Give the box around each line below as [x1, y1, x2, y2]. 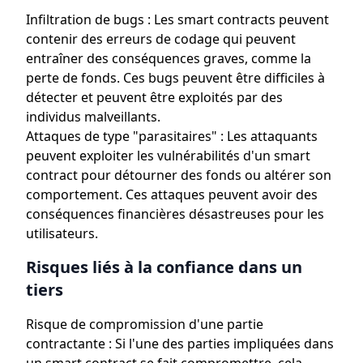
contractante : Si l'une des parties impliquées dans [26, 335, 334, 352]
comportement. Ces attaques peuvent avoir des [26, 186, 318, 203]
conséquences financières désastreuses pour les [26, 205, 324, 223]
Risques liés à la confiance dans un [26, 256, 302, 278]
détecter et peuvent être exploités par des [26, 88, 283, 106]
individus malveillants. [26, 108, 160, 126]
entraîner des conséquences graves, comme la [26, 49, 311, 67]
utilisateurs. [26, 224, 98, 242]
